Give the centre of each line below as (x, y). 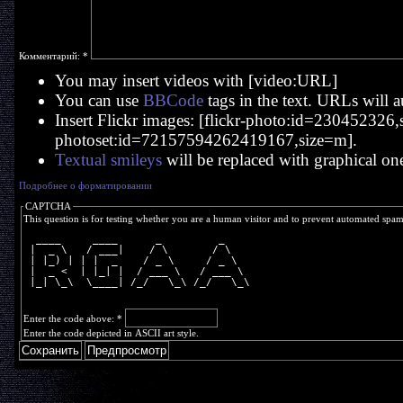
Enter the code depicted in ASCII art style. (111, 333)
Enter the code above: (70, 318)
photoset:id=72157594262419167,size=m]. (206, 140)
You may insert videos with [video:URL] (196, 81)
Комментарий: (50, 56)
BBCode (173, 100)
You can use (99, 100)
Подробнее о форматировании (85, 185)
